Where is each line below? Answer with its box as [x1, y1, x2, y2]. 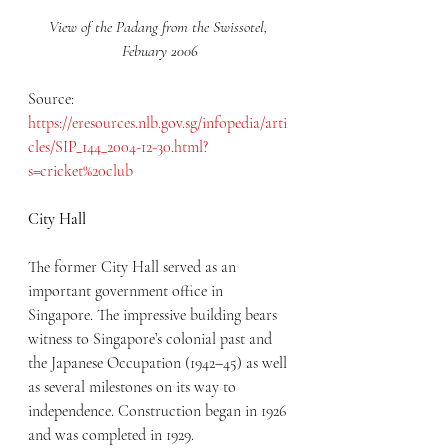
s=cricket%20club [28, 160, 133, 181]
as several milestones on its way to [28, 376, 240, 397]
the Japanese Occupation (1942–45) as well [28, 352, 291, 373]
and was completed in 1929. [28, 424, 194, 445]
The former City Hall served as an [28, 256, 240, 277]
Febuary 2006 [122, 40, 198, 61]
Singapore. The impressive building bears [28, 304, 281, 325]
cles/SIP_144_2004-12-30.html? [28, 136, 208, 157]
